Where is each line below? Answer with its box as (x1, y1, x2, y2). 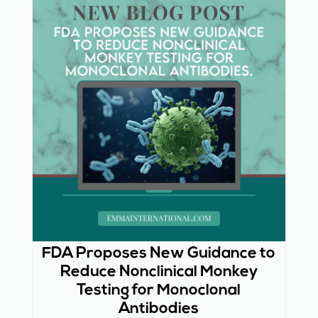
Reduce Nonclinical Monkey (60, 263, 258, 280)
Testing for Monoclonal (77, 282, 241, 299)
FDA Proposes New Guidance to (42, 245, 276, 262)
